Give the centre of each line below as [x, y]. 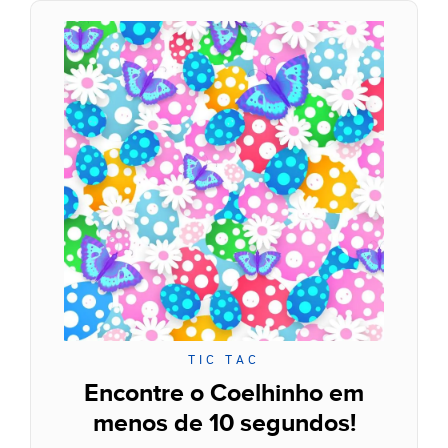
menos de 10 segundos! [224, 424]
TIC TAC [224, 359]
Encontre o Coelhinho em [224, 394]
